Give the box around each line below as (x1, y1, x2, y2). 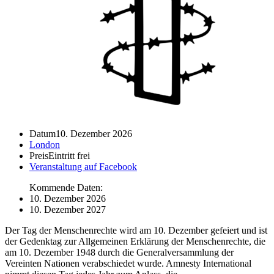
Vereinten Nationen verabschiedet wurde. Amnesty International (5, 257, 251, 268)
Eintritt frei (48, 150, 90, 161)
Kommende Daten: (29, 182, 103, 193)
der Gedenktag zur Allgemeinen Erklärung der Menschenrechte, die (5, 235, 265, 246)
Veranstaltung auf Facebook (29, 161, 137, 172)
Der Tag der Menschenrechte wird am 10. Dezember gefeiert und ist (5, 224, 267, 235)
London (29, 139, 60, 150)
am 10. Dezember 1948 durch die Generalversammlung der (5, 246, 234, 257)
